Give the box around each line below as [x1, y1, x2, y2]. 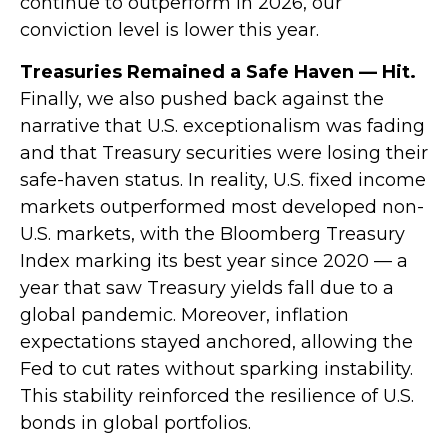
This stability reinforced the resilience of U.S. [20, 384, 414, 407]
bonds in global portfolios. [20, 411, 251, 434]
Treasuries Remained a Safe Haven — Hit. [20, 60, 416, 83]
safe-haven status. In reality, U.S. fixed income [20, 168, 426, 191]
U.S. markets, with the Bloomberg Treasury [20, 222, 405, 245]
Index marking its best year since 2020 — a [20, 249, 408, 272]
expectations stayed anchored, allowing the [20, 330, 413, 353]
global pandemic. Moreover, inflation [20, 303, 349, 326]
